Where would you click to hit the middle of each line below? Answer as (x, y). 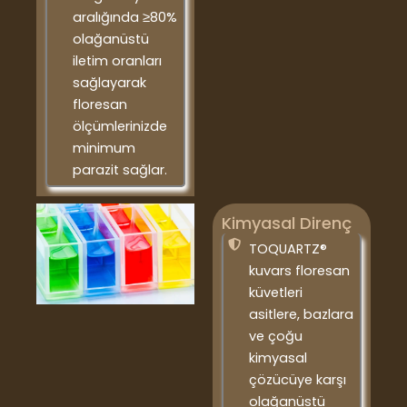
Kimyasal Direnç (287, 223)
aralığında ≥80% (124, 18)
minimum (104, 149)
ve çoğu (275, 336)
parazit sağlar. (119, 170)
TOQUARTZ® (288, 248)
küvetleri (275, 292)
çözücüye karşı (297, 379)
